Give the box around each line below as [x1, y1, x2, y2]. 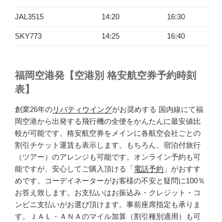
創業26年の [15, 105, 53, 113]
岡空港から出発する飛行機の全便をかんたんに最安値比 [15, 117, 201, 125]
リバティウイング [53, 105, 112, 113]
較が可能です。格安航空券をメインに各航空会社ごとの [15, 129, 201, 137]
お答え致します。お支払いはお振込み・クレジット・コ [15, 188, 201, 197]
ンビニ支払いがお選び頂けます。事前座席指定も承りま [15, 200, 201, 209]
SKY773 [15, 32, 42, 40]
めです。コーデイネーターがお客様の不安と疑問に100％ [15, 176, 205, 185]
